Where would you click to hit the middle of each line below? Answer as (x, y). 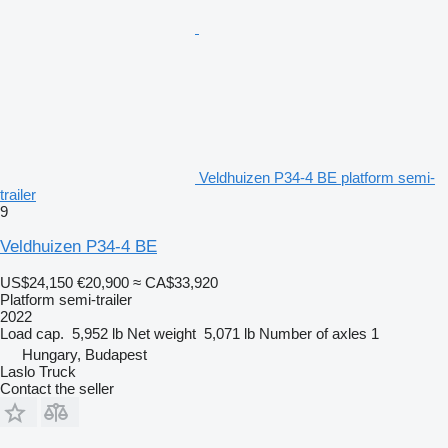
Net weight (161, 333)
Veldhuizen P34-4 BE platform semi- (317, 177)
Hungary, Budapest (84, 354)
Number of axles (313, 333)
